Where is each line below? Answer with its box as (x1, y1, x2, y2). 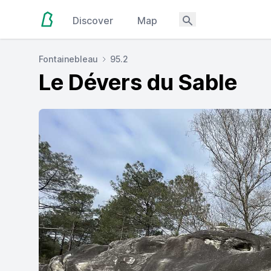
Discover (73, 15, 114, 27)
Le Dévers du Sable (39, 69, 237, 96)
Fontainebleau (39, 54, 98, 64)
